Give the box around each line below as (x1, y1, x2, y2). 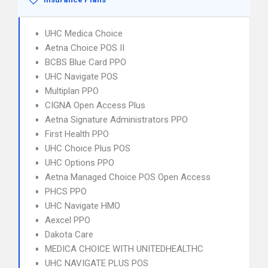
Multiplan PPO (45, 86, 99, 96)
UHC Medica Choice (45, 28, 123, 39)
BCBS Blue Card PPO (45, 57, 126, 68)
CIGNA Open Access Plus (45, 100, 145, 111)
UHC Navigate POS (45, 71, 118, 82)
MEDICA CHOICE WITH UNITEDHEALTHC (45, 243, 203, 254)
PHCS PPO (45, 186, 87, 197)
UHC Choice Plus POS (45, 143, 130, 154)
